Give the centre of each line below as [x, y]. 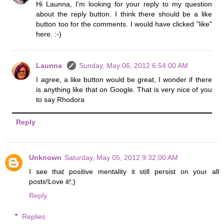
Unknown [45, 158]
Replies [34, 216]
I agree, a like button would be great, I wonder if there [124, 79]
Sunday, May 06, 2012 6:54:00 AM [134, 65]
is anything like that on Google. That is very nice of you [124, 89]
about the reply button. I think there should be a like [124, 14]
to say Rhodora [60, 99]
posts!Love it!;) [52, 182]
